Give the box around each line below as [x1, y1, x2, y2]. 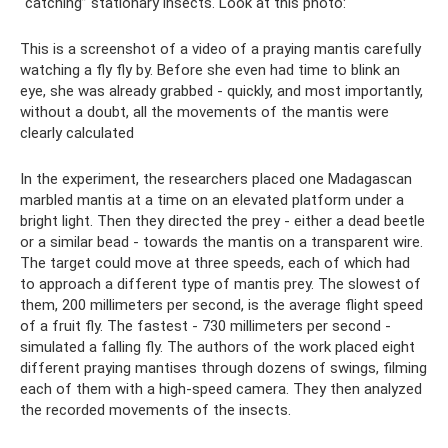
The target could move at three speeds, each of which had [20, 253, 410, 272]
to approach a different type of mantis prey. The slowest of [20, 274, 421, 293]
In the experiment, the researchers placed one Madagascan [20, 169, 412, 188]
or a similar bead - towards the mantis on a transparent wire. [20, 232, 423, 251]
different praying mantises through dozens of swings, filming [20, 358, 427, 377]
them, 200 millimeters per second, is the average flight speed [20, 295, 423, 314]
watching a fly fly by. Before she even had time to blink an [20, 60, 400, 79]
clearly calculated [20, 123, 134, 142]
